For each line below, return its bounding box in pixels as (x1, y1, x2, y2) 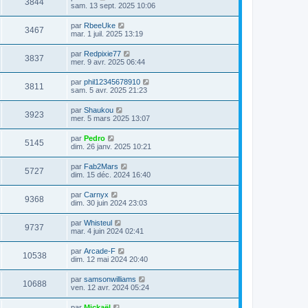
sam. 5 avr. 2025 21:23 (71, 86, 147, 94)
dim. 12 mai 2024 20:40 (71, 255, 148, 263)
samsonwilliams (84, 275, 136, 283)
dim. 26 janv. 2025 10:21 (71, 142, 151, 151)
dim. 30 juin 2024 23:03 (71, 199, 147, 207)
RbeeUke (84, 21, 115, 30)
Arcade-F (84, 247, 115, 255)
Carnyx (84, 190, 109, 199)
